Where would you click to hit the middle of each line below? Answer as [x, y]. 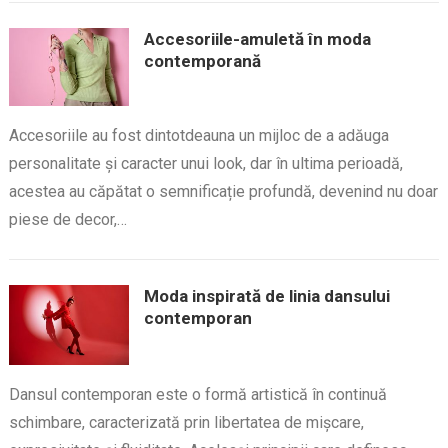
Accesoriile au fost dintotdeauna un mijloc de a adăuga [198, 135]
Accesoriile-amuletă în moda [257, 39]
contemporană [202, 61]
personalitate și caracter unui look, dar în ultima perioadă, [205, 163]
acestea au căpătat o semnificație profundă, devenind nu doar [223, 191]
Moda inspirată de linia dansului [266, 295]
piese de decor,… [67, 219]
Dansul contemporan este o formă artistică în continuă [197, 394]
